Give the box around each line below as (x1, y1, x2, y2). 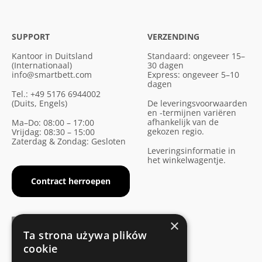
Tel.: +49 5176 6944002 (12, 88, 101, 99)
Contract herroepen (31, 175, 111, 187)
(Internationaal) (12, 60, 77, 71)
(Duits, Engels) (12, 98, 72, 109)
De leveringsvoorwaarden (147, 98, 247, 109)
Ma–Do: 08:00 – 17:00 (12, 117, 99, 128)
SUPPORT (12, 31, 50, 42)
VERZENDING (147, 31, 199, 42)
